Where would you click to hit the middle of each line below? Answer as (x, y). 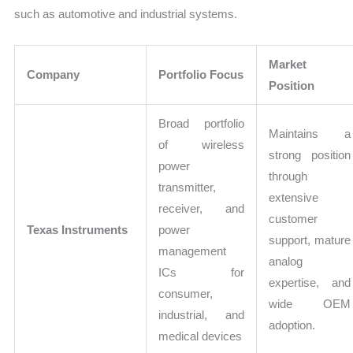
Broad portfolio (202, 124)
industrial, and (202, 315)
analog (286, 262)
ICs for (202, 273)
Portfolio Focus (201, 75)
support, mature (310, 240)
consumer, (186, 294)
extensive (294, 198)
